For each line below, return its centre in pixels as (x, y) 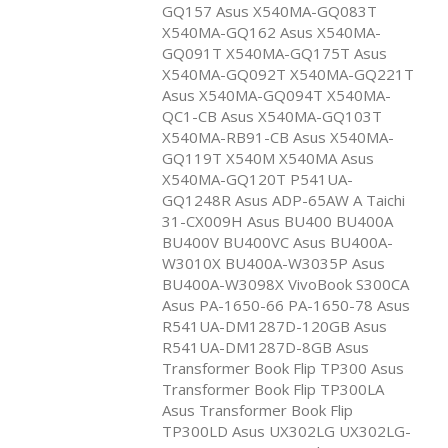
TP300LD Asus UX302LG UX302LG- (286, 430)
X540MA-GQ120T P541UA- (257, 178)
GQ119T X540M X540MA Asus (268, 157)
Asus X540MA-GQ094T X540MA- (276, 94)
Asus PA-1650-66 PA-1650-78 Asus (286, 304)
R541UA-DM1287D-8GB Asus (265, 346)
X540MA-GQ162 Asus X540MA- (271, 31)
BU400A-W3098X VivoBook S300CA (285, 283)
